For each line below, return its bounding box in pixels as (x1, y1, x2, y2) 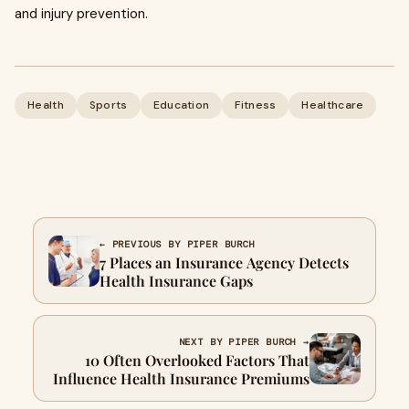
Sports (89, 98, 128, 113)
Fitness (235, 98, 277, 113)
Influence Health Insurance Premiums (53, 369, 309, 389)
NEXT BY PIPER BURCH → (178, 336, 309, 349)
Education (152, 98, 210, 113)
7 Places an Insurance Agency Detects (100, 253, 349, 273)
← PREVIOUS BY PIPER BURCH (100, 238, 256, 251)
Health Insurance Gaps (100, 271, 253, 291)
